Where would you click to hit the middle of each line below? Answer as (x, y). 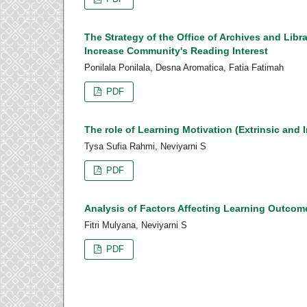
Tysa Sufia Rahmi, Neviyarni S (145, 146)
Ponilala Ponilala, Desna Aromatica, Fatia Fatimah (184, 68)
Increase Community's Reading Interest (176, 51)
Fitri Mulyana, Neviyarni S (136, 225)
